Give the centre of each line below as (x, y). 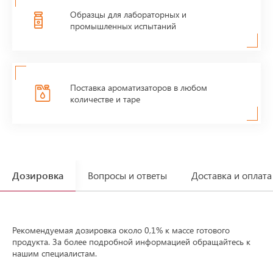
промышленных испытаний (123, 26)
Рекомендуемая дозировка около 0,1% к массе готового (121, 230)
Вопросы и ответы (127, 175)
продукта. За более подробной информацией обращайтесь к (131, 242)
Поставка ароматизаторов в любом (139, 88)
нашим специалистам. (55, 253)
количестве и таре (105, 99)
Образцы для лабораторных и (128, 15)
